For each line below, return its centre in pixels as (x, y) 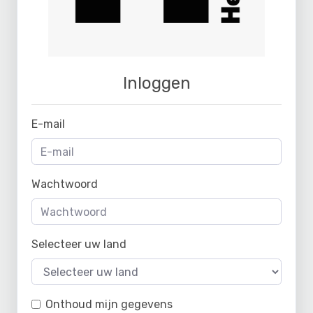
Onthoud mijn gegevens (109, 304)
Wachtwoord (65, 184)
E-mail (48, 124)
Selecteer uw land (79, 244)
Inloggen (156, 83)
